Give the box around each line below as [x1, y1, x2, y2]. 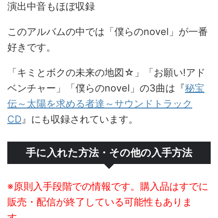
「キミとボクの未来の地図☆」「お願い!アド [7, 67, 205, 78]
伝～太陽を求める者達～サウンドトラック [7, 98, 192, 109]
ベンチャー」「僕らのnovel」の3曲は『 [7, 82, 185, 94]
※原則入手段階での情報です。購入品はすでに [7, 181, 208, 192]
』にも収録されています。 [21, 113, 138, 125]
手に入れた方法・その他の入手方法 [26, 147, 192, 158]
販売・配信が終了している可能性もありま [7, 196, 192, 208]
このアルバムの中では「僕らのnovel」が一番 [7, 26, 208, 37]
